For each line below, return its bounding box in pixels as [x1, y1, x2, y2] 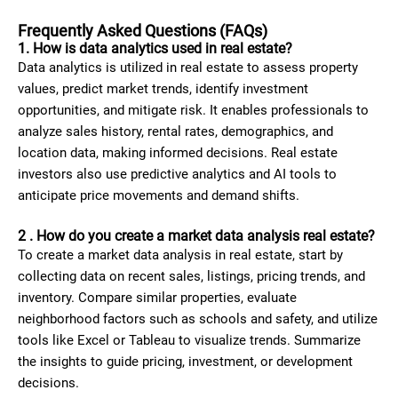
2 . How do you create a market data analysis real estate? [18, 227, 375, 244]
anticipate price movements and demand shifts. [18, 187, 299, 203]
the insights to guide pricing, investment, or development [18, 354, 353, 370]
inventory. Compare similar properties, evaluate [18, 290, 297, 306]
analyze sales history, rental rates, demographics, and [18, 123, 333, 139]
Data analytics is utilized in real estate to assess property [18, 60, 358, 76]
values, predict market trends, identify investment [18, 81, 308, 97]
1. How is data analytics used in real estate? [18, 40, 292, 57]
